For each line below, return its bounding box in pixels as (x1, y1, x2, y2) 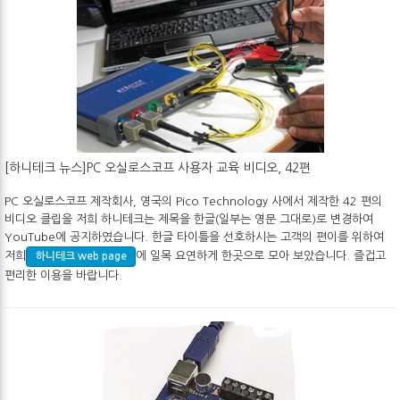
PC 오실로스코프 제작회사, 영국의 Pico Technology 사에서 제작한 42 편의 (4, 195, 382, 207)
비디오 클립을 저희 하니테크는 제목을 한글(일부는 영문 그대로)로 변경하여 (4, 212, 373, 225)
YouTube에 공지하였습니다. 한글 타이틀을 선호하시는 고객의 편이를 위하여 (4, 230, 384, 243)
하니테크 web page (35, 251, 127, 262)
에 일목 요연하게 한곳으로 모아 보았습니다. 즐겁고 (136, 249, 387, 262)
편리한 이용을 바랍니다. (4, 270, 126, 282)
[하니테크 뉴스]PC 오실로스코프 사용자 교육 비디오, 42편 (4, 161, 311, 174)
